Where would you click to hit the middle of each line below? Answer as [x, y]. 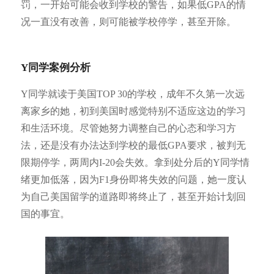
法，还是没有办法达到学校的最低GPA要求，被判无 [133, 145]
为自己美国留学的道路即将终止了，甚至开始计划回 [133, 196]
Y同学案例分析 [55, 67]
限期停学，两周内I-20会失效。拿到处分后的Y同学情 [135, 162]
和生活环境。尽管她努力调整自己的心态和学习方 [128, 128]
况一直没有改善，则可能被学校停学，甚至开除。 [128, 21]
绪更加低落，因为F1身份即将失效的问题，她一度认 [133, 179]
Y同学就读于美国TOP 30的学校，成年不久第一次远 [132, 94]
